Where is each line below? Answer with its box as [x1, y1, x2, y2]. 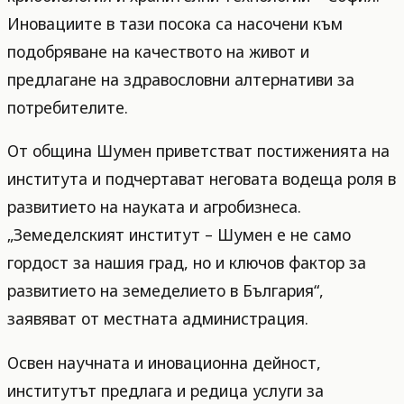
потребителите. [7, 96, 128, 118]
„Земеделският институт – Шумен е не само [7, 224, 351, 246]
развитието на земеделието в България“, [7, 280, 324, 302]
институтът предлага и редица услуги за [7, 379, 324, 401]
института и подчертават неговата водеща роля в [7, 168, 396, 190]
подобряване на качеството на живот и [7, 40, 309, 62]
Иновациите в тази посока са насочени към [7, 12, 343, 34]
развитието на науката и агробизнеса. [7, 196, 301, 218]
